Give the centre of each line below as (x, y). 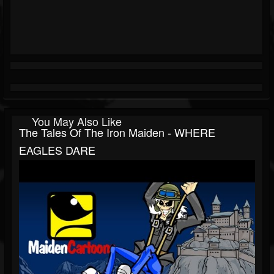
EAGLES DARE (57, 150)
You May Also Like (77, 121)
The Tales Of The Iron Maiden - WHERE (117, 132)
